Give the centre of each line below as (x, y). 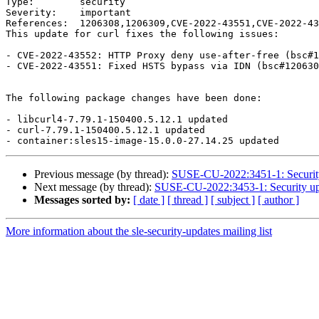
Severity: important (68, 13)
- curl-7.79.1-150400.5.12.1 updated (105, 130)
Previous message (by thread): (103, 174)
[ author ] (278, 200)
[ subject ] (233, 200)
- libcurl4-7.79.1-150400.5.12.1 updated (117, 120)
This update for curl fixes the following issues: (142, 34)
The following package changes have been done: (134, 98)
